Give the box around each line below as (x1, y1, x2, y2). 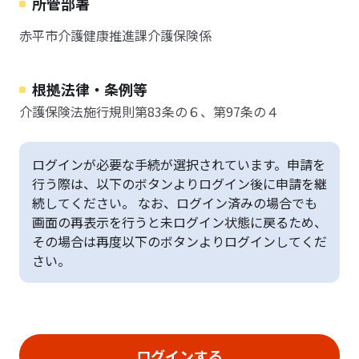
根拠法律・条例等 (32, 79, 147, 99)
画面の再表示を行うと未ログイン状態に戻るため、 (32, 212, 327, 232)
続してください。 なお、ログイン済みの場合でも (32, 193, 317, 212)
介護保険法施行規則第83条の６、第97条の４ (19, 102, 279, 121)
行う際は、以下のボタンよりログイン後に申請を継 (32, 174, 327, 193)
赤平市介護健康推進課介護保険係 (19, 26, 212, 45)
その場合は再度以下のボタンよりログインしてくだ (32, 232, 327, 251)
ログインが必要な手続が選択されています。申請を (32, 155, 325, 174)
